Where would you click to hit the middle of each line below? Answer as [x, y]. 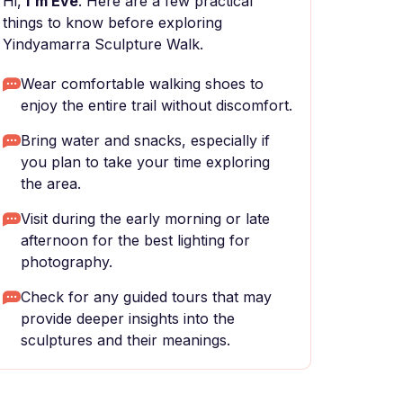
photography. [67, 262]
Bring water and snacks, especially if [145, 140]
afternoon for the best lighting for [135, 240]
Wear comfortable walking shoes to [142, 84]
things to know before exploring [112, 22]
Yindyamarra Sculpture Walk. [103, 44]
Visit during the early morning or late [145, 219]
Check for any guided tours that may [146, 297]
